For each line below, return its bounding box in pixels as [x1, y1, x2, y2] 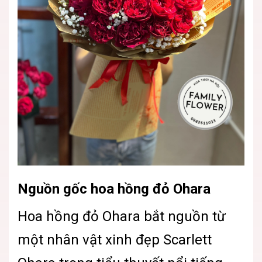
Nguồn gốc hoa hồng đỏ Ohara [18, 181, 211, 198]
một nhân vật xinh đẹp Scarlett [18, 232, 212, 249]
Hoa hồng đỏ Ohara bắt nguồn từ [18, 208, 226, 225]
